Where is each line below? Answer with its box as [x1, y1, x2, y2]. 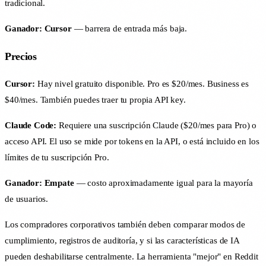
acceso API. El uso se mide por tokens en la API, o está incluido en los [5, 137, 259, 147]
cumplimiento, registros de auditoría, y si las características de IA [5, 236, 239, 246]
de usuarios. [5, 194, 49, 204]
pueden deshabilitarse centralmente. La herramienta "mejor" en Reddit [5, 252, 258, 262]
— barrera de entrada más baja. [71, 24, 188, 34]
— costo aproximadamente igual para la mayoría [74, 178, 253, 188]
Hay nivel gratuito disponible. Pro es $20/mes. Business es [34, 79, 249, 89]
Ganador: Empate [5, 178, 74, 188]
